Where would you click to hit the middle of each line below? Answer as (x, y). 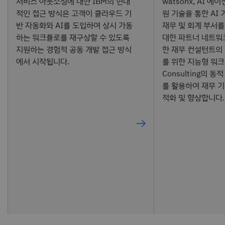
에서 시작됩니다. (43, 61)
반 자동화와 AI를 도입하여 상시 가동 (74, 25)
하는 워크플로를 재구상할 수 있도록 (73, 37)
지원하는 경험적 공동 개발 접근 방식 (74, 49)
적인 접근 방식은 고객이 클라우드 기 (74, 13)
